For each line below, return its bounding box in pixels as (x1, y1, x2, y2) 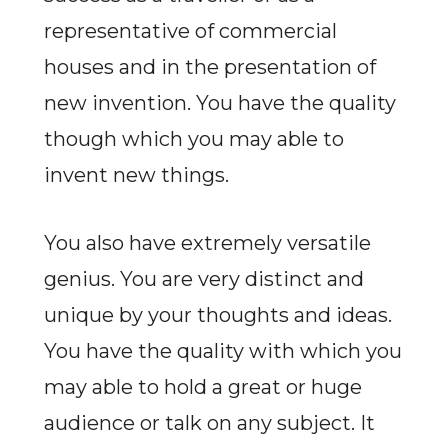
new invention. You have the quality (43, 91, 396, 115)
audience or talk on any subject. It (43, 411, 375, 435)
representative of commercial (43, 19, 337, 43)
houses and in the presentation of (43, 55, 376, 79)
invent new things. (43, 163, 229, 187)
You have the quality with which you (43, 339, 402, 363)
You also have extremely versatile (43, 231, 371, 255)
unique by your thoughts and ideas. (43, 303, 392, 327)
